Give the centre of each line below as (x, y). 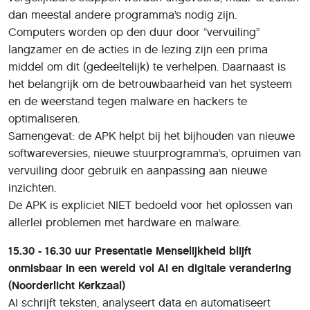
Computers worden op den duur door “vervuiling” (134, 32)
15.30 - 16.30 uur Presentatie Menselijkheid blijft (130, 250)
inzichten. (32, 188)
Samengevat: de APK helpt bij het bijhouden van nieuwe (152, 136)
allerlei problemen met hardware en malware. (125, 222)
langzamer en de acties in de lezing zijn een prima (138, 49)
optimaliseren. (44, 118)
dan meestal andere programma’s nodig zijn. (122, 15)
